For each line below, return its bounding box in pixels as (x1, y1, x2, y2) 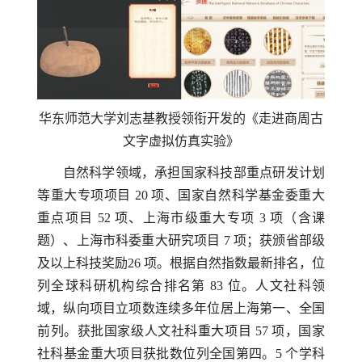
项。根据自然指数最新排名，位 (144, 255, 325, 270)
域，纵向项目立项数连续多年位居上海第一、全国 (37, 301, 325, 315)
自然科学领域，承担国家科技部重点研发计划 (62, 165, 325, 179)
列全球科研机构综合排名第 (37, 278, 211, 293)
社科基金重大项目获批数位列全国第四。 (37, 346, 276, 360)
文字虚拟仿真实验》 (123, 134, 239, 149)
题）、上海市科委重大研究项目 (37, 233, 224, 247)
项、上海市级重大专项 (115, 210, 259, 225)
